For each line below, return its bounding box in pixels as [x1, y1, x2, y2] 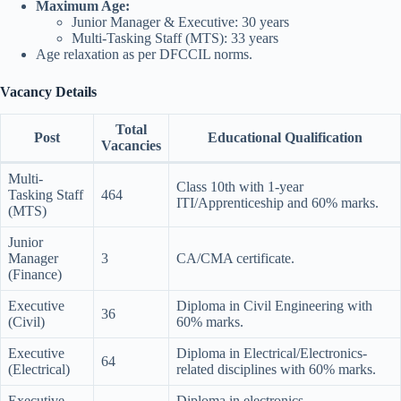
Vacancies [101, 137, 161, 153]
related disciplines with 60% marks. [176, 361, 376, 377]
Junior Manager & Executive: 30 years [72, 13, 289, 30]
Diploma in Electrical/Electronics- [176, 345, 367, 361]
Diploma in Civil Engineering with [176, 297, 372, 313]
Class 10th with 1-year [176, 178, 303, 194]
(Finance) [8, 266, 62, 282]
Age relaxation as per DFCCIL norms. [36, 46, 252, 62]
